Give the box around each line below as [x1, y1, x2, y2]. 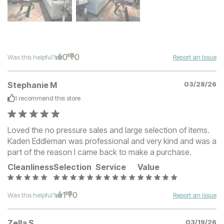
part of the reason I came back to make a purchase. [7, 146, 191, 157]
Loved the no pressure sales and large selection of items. [7, 124, 209, 135]
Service [95, 161, 126, 172]
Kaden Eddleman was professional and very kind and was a [7, 135, 216, 146]
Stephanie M [7, 79, 57, 90]
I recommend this [15, 93, 66, 102]
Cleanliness [7, 161, 53, 172]
